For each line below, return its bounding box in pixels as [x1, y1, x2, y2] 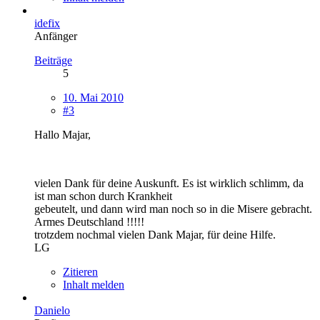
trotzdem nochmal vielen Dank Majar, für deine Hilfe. [34, 228, 276, 241]
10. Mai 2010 [63, 91, 124, 104]
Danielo [34, 304, 70, 316]
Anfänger [34, 29, 77, 42]
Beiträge [34, 54, 72, 66]
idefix [34, 16, 60, 29]
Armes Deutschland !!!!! [34, 215, 144, 228]
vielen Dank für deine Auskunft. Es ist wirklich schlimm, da [34, 176, 304, 189]
